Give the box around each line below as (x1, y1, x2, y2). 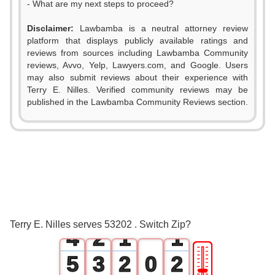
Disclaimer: (27, 23, 74, 33)
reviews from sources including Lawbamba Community (27, 48, 248, 58)
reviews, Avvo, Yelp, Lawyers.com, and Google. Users (27, 60, 248, 70)
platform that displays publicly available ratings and (27, 36, 248, 45)
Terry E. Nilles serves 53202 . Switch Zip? (10, 219, 191, 230)
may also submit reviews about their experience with (27, 72, 248, 82)
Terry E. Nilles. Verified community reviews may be (27, 85, 248, 95)
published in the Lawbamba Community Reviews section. (27, 97, 248, 107)
